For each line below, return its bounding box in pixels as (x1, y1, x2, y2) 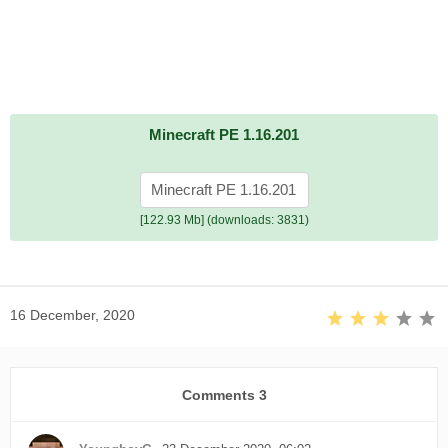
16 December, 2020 (10, 307, 135, 324)
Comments (181, 386, 259, 403)
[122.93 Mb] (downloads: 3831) (139, 213, 309, 228)
